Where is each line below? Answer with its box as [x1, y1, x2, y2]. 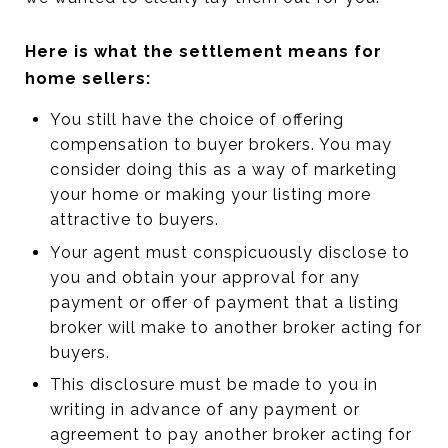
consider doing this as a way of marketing [49, 160, 397, 179]
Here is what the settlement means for [25, 42, 382, 61]
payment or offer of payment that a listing [49, 292, 399, 312]
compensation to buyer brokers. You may [49, 135, 392, 154]
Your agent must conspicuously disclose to [49, 242, 410, 262]
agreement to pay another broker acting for [49, 425, 412, 444]
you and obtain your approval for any [49, 267, 360, 287]
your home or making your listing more [49, 185, 371, 204]
